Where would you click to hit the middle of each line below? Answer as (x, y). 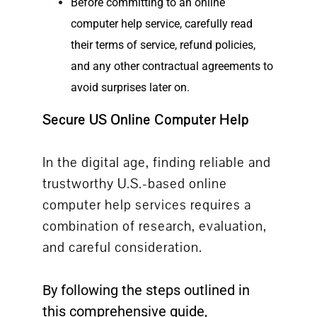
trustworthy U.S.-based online (134, 184)
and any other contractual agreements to (172, 67)
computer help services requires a (146, 206)
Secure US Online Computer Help (145, 121)
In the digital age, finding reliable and (156, 163)
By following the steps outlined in (146, 290)
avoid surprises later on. (130, 88)
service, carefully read (197, 24)
